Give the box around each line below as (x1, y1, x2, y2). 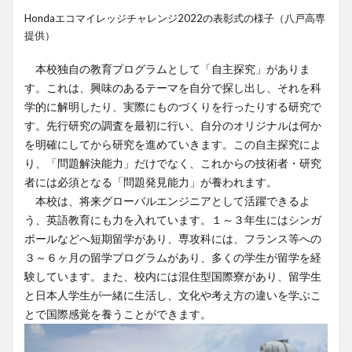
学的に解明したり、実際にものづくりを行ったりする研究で (24, 99, 321, 113)
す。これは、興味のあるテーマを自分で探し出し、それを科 (24, 80, 321, 94)
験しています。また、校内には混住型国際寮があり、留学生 (24, 269, 321, 283)
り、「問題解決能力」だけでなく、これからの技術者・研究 (24, 156, 321, 170)
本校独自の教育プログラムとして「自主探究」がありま (24, 61, 310, 75)
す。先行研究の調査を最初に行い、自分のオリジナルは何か (24, 118, 321, 132)
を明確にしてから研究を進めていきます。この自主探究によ (24, 137, 321, 151)
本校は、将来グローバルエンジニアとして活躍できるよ (24, 193, 310, 207)
